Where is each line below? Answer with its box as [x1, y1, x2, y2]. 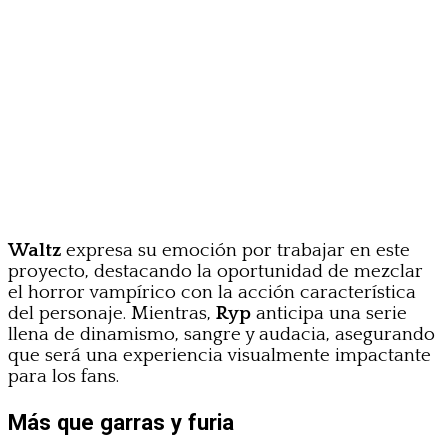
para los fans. [8, 365, 119, 387]
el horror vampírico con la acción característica [8, 281, 416, 303]
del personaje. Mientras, [8, 302, 216, 324]
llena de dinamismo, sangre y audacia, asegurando [8, 323, 435, 345]
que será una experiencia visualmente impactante [8, 344, 431, 366]
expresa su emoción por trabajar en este [61, 239, 410, 261]
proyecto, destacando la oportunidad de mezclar [8, 260, 423, 282]
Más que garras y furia [8, 408, 234, 435]
